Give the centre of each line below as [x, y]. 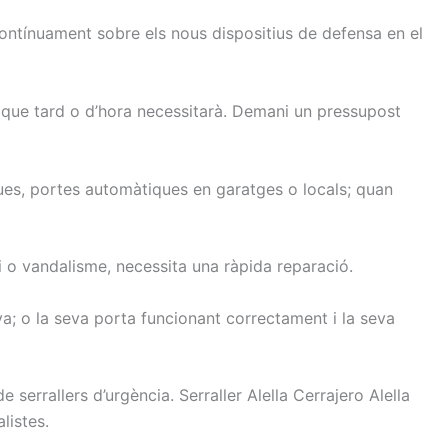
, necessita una [163, 266]
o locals [317, 188]
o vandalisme [57, 266]
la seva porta [86, 317]
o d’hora [101, 111]
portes [55, 188]
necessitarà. [182, 111]
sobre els [131, 33]
